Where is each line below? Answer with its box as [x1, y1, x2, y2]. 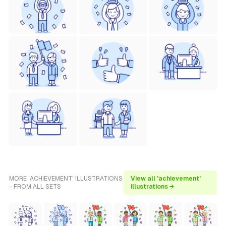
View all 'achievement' [130, 175, 201, 182]
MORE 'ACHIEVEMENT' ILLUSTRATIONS [9, 175, 123, 182]
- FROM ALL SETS [9, 183, 61, 190]
